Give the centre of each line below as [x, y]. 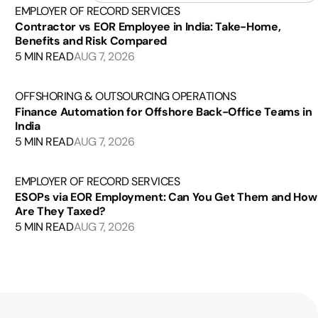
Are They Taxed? [60, 211]
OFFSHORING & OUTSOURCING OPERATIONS [126, 96]
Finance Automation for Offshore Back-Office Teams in [164, 112]
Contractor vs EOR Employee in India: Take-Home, [148, 27]
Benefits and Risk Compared [91, 41]
